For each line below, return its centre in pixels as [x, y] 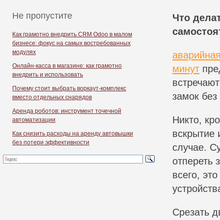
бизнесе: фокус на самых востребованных [71, 43]
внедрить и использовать [48, 75]
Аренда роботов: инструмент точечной [67, 111]
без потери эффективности [51, 142]
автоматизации [34, 120]
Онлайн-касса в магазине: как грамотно [67, 66]
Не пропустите [42, 16]
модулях [24, 52]
